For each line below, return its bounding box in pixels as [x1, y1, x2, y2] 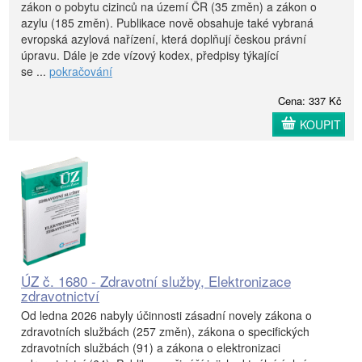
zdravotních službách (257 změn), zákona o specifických [21, 322, 309, 339]
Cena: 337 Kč [278, 92, 342, 108]
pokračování [49, 62, 112, 79]
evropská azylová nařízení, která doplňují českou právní [21, 30, 306, 47]
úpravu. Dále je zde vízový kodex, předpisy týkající [21, 46, 279, 63]
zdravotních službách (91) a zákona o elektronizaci [21, 339, 280, 356]
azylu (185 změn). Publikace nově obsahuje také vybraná [21, 14, 314, 31]
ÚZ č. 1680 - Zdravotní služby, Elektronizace [21, 270, 291, 291]
